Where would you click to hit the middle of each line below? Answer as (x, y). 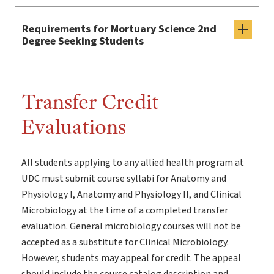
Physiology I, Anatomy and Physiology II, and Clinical (131, 195)
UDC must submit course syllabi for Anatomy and (124, 179)
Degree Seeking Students (83, 42)
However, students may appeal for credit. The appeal (131, 258)
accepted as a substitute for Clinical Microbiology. (125, 243)
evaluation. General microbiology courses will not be (131, 227)
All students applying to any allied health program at (133, 163)
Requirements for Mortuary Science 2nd (119, 29)
